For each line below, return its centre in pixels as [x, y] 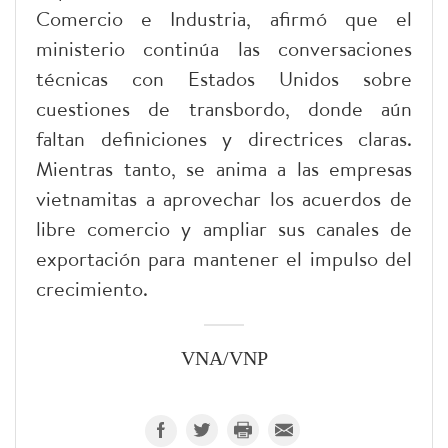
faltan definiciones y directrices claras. [224, 138]
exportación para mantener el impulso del [224, 258]
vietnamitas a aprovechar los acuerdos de [224, 198]
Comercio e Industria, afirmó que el [224, 18]
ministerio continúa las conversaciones [224, 48]
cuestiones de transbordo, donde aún [224, 108]
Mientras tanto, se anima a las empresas [224, 168]
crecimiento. [92, 288]
